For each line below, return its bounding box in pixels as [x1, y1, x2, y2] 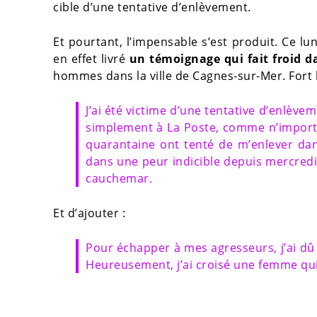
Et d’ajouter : [53, 205, 125, 221]
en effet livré [53, 51, 129, 67]
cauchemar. [86, 171, 152, 187]
